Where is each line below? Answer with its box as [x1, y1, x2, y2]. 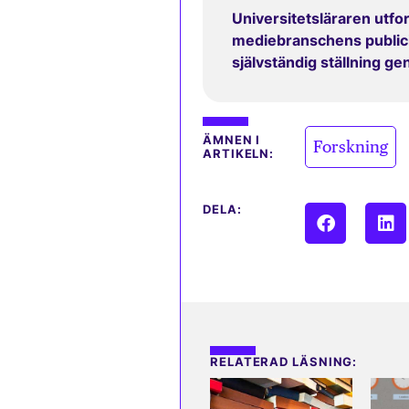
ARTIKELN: [203, 147, 275, 162]
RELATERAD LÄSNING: [210, 355, 358, 370]
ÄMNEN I [203, 133, 261, 148]
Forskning [313, 137, 389, 157]
